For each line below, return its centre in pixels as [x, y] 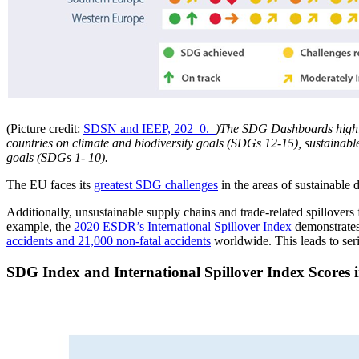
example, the [40, 227]
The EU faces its [50, 185]
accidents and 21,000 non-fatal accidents [109, 241]
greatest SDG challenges [156, 185]
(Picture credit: [45, 129]
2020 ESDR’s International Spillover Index [183, 227]
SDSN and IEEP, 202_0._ [149, 129]
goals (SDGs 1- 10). [57, 158]
